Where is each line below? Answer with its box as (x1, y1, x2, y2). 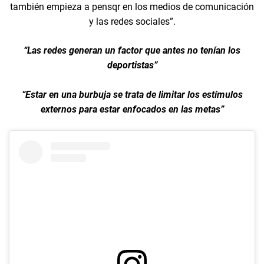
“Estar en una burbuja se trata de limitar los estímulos (21, 88, 243, 100)
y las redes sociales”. (88, 15, 176, 27)
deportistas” (107, 59, 157, 71)
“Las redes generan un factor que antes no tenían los (24, 44, 240, 56)
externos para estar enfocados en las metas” (40, 103, 224, 115)
